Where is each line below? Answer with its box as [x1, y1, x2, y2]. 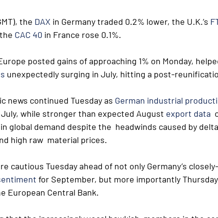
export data [166, 108, 211, 119]
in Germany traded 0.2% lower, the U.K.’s [51, 16, 210, 27]
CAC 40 [15, 29, 42, 40]
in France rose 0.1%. [42, 29, 121, 40]
